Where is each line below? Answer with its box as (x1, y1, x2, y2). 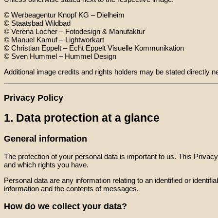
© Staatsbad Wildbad (4, 18, 71, 27)
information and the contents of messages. (4, 184, 139, 193)
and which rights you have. (4, 161, 89, 169)
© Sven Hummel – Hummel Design (4, 52, 116, 60)
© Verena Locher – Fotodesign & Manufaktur (4, 27, 145, 36)
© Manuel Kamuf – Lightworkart (4, 35, 104, 44)
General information (4, 133, 87, 144)
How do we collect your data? (4, 201, 127, 211)
